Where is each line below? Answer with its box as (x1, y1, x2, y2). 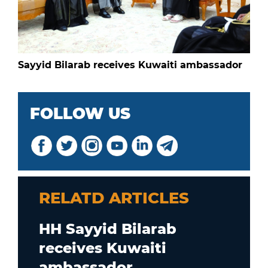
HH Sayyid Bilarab (39, 220, 176, 237)
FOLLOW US (30, 103, 130, 123)
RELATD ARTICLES (39, 188, 189, 208)
